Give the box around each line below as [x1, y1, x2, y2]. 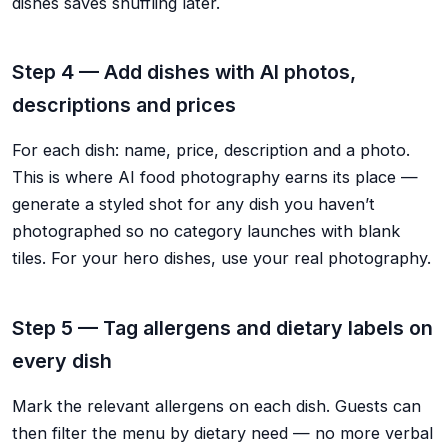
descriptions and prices [12, 92, 236, 117]
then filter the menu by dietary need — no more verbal [12, 423, 433, 444]
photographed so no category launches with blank [12, 221, 400, 242]
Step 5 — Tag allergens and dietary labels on [12, 315, 433, 340]
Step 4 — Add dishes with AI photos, [12, 59, 356, 84]
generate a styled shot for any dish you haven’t [12, 194, 375, 215]
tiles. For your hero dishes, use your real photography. [12, 248, 431, 269]
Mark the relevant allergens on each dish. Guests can [12, 396, 421, 417]
